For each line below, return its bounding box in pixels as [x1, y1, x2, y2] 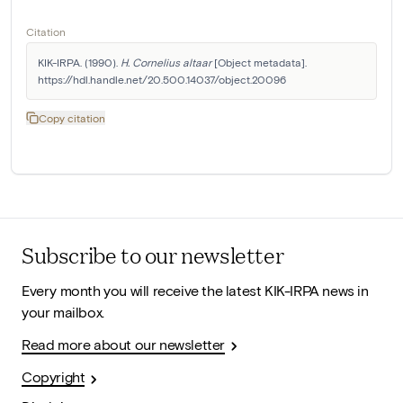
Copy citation [39, 112, 105, 125]
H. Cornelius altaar [121, 56, 211, 69]
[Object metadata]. [211, 56, 307, 69]
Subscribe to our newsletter [22, 239, 284, 271]
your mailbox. [22, 303, 104, 321]
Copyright [22, 368, 85, 386]
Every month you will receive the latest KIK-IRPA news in [22, 282, 369, 300]
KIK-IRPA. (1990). [38, 56, 121, 69]
